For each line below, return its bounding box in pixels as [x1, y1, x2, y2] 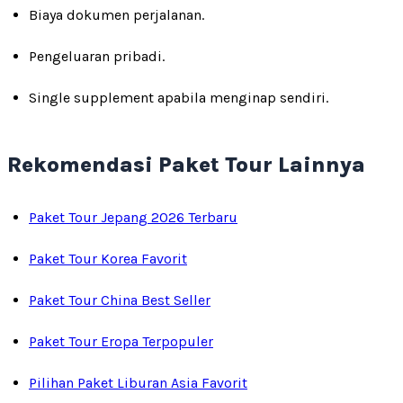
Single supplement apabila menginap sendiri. [29, 88, 328, 106]
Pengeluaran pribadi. [29, 47, 165, 65]
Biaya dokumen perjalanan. [29, 5, 204, 23]
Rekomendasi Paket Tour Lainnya [7, 151, 365, 177]
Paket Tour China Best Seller [29, 291, 210, 309]
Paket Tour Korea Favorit [29, 249, 187, 267]
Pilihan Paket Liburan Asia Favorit [29, 373, 247, 391]
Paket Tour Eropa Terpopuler [29, 332, 213, 350]
